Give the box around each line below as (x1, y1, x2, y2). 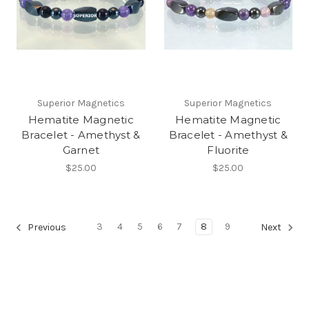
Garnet (62, 143, 99, 157)
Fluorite (207, 143, 250, 157)
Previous (26, 221, 66, 234)
